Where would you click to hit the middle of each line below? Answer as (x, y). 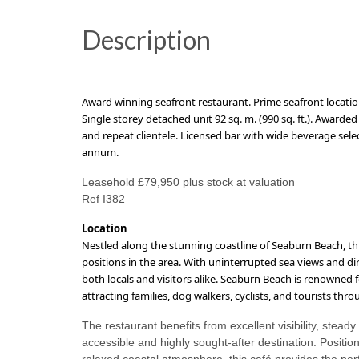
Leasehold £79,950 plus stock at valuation (188, 182)
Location (105, 229)
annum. (100, 153)
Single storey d (117, 119)
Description (146, 40)
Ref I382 (103, 199)
